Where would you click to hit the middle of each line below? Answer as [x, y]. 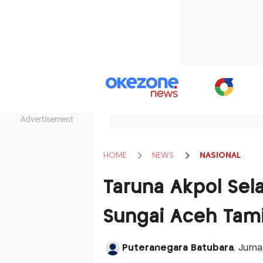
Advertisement [47, 119]
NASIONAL [220, 155]
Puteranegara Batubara [178, 248]
